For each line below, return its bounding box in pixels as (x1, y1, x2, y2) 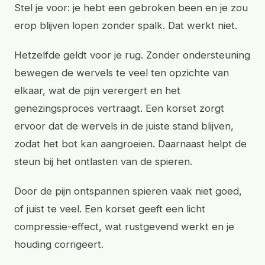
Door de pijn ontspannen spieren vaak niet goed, (14, 185, 242, 197)
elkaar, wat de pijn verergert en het (14, 85, 180, 96)
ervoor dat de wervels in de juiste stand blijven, (14, 120, 234, 132)
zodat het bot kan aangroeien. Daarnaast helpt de (14, 138, 247, 150)
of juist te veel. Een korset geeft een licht (14, 203, 205, 215)
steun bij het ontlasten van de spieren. (14, 156, 192, 167)
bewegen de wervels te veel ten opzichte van (14, 67, 229, 79)
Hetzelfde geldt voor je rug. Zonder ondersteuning (14, 49, 250, 61)
